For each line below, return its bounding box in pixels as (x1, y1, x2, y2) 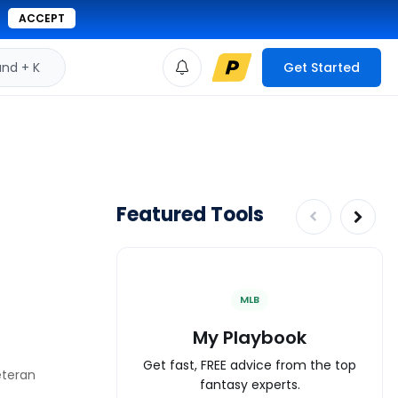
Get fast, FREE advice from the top (143, 355, 356, 374)
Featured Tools (116, 201, 264, 228)
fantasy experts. (199, 375, 300, 394)
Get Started (283, 58, 360, 76)
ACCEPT (19, 11, 65, 26)
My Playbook (193, 324, 306, 350)
